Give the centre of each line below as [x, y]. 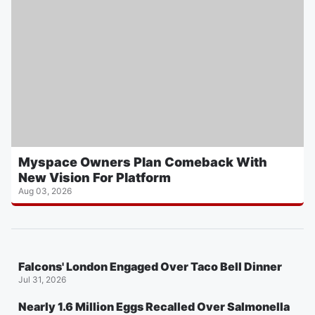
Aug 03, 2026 [45, 191]
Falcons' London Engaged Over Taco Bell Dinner [150, 266]
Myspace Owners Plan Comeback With [143, 162]
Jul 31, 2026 [42, 279]
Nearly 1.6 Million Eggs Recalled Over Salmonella [154, 306]
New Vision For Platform [95, 177]
